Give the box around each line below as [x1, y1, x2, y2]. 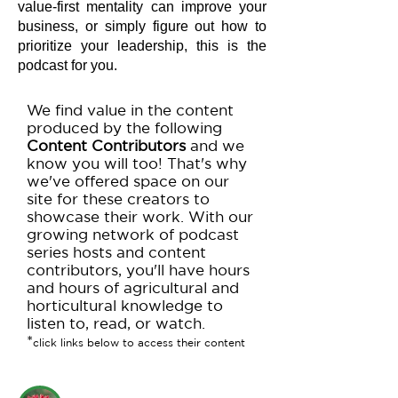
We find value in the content [27, 101, 234, 118]
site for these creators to [27, 190, 210, 207]
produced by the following [27, 119, 222, 136]
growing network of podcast [27, 226, 239, 243]
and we [190, 137, 244, 154]
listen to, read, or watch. [27, 314, 205, 331]
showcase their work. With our [27, 208, 253, 225]
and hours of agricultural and [27, 279, 239, 296]
